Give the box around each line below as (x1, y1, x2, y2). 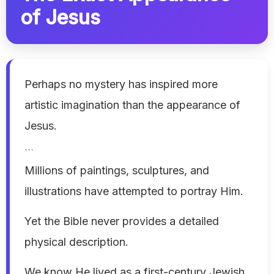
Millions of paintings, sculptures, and (24, 164, 209, 177)
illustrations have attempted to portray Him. (24, 185, 243, 198)
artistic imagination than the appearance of (24, 98, 240, 112)
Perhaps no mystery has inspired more (24, 78, 218, 91)
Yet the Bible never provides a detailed (24, 215, 219, 228)
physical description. (24, 235, 128, 249)
